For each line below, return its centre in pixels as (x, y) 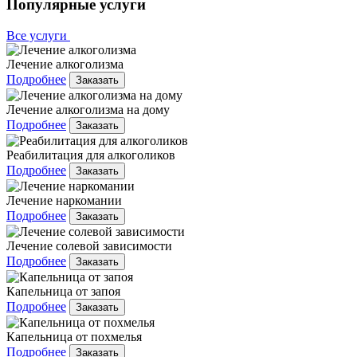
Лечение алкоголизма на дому (88, 109)
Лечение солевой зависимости (89, 245)
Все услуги (38, 35)
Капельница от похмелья (74, 336)
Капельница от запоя (63, 291)
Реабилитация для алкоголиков (91, 155)
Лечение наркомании (64, 200)
